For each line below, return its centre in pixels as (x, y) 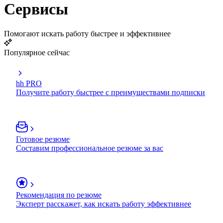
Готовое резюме (43, 139)
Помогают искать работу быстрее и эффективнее (87, 33)
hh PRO (29, 83)
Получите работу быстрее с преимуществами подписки (111, 92)
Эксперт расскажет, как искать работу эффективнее (104, 204)
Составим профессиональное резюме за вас (90, 148)
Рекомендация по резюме (59, 195)
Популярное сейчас (37, 52)
